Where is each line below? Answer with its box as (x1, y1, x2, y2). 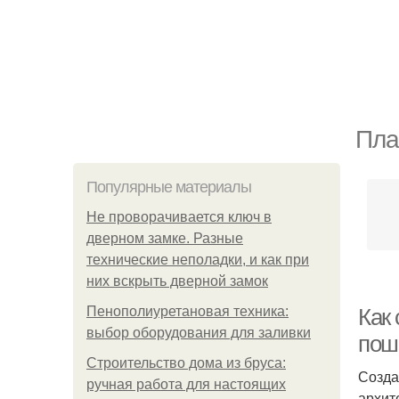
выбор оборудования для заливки (86, 325, 311, 340)
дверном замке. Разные (86, 231, 243, 246)
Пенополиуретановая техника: (86, 304, 289, 319)
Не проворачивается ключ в (86, 209, 272, 224)
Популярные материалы (86, 178, 251, 196)
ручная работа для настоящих (86, 377, 286, 392)
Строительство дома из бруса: (86, 355, 286, 370)
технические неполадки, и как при (86, 252, 309, 267)
